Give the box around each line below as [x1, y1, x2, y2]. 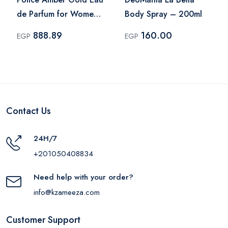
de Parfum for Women [17, 8, 98, 20]
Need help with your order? [34, 171, 133, 183]
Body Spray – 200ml [125, 8, 202, 20]
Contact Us [6, 104, 51, 118]
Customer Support [6, 213, 80, 226]
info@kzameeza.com [34, 186, 100, 198]
